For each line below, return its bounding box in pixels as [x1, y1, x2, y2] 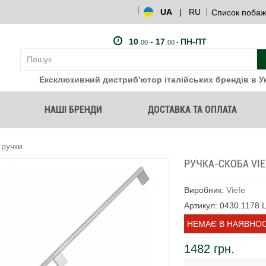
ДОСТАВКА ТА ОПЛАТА [147, 103, 237, 115]
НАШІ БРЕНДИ [45, 103, 103, 115]
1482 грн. [184, 242, 235, 255]
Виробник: [184, 185, 227, 195]
